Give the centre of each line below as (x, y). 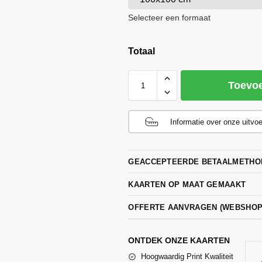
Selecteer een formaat (170, 18)
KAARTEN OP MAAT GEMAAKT (187, 184)
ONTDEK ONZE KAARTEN (179, 240)
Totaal (142, 51)
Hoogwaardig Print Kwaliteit (187, 256)
